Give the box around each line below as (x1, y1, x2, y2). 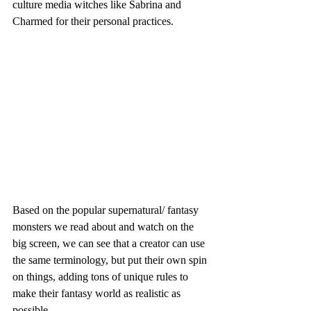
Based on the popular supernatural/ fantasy (12, 204, 201, 217)
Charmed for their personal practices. (12, 15, 176, 28)
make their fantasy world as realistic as (12, 287, 183, 300)
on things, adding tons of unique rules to (12, 271, 191, 283)
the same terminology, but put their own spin (12, 254, 210, 267)
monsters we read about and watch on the (12, 221, 196, 233)
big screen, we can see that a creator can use (12, 237, 208, 250)
